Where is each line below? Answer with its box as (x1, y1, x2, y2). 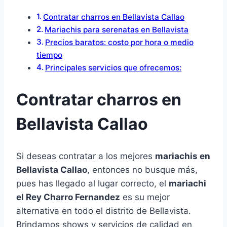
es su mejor (120, 192, 170, 203)
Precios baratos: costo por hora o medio (45, 37, 194, 48)
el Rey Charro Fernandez (16, 192, 120, 203)
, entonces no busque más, (87, 165, 198, 175)
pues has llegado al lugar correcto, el (16, 178, 169, 189)
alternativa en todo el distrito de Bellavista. (16, 206, 191, 216)
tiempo (36, 50, 62, 60)
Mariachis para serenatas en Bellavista (45, 25, 189, 35)
